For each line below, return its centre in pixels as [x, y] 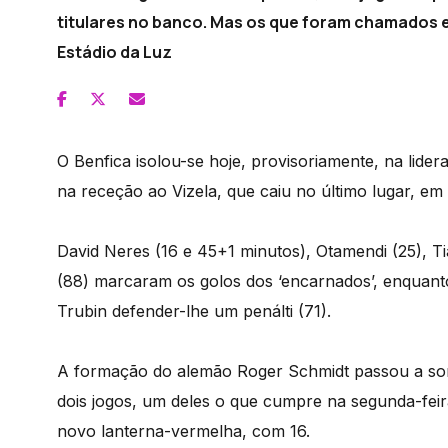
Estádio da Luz [114, 52]
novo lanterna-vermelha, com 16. [183, 431]
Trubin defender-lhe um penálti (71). [194, 311]
